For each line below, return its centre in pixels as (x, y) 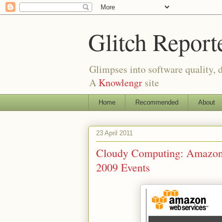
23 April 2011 (114, 133)
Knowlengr (120, 83)
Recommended (157, 102)
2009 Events (123, 167)
